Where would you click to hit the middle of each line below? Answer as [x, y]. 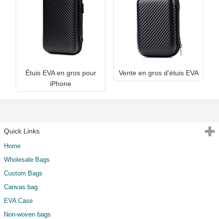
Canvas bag [21, 187]
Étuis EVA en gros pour [61, 73]
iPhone [61, 83]
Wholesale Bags [27, 159]
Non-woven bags [27, 214]
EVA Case [18, 200]
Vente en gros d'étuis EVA [158, 73]
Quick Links [22, 131]
